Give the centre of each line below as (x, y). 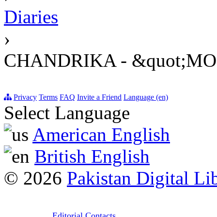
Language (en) (146, 97)
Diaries (31, 17)
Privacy (25, 97)
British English (92, 156)
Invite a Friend (99, 97)
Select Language (67, 113)
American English (101, 135)
